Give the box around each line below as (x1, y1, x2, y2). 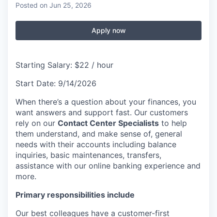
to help (159, 118, 187, 128)
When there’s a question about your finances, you (15, 97, 196, 107)
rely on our (15, 118, 58, 128)
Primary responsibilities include (15, 190, 135, 200)
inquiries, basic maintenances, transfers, (15, 150, 161, 160)
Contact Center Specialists (58, 118, 159, 128)
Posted (15, 1, 38, 9)
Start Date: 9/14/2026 (15, 78, 96, 88)
